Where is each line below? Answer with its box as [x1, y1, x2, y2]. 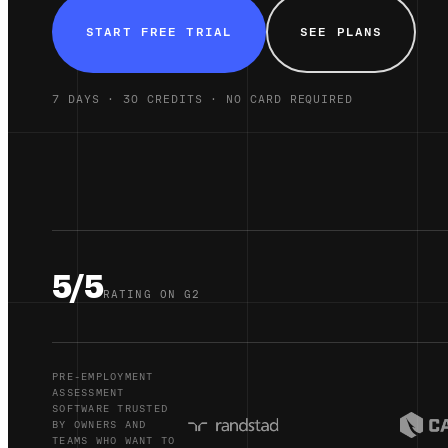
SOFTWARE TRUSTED [52, 401, 169, 415]
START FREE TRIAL [86, 23, 232, 40]
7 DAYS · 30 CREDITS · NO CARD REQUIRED [52, 92, 353, 106]
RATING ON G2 [103, 287, 201, 301]
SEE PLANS [300, 23, 383, 40]
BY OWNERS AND [52, 417, 147, 431]
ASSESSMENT [52, 385, 125, 399]
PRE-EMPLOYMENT [52, 369, 154, 383]
